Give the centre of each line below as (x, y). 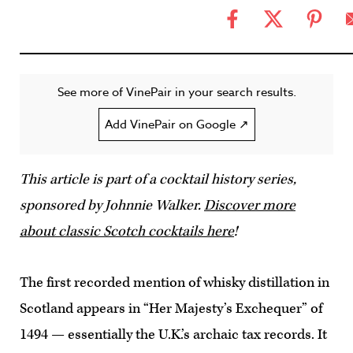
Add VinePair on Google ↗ (176, 124)
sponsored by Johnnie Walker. (112, 205)
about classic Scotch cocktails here (127, 231)
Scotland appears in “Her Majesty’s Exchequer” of (171, 308)
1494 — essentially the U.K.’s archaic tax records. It (173, 334)
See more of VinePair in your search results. (176, 92)
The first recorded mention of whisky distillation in (175, 282)
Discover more (250, 205)
